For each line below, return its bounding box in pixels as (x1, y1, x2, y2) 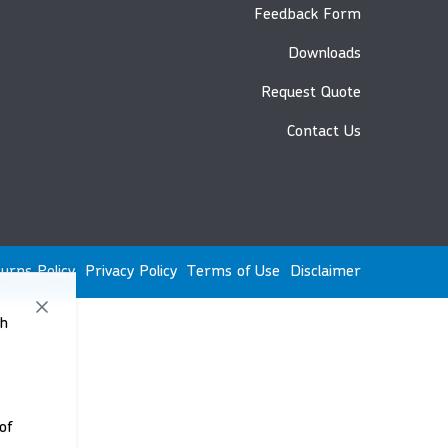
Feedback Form (254, 7, 361, 24)
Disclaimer (290, 264, 361, 281)
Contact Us (287, 124, 361, 141)
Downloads (288, 46, 361, 63)
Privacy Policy (85, 264, 177, 281)
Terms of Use (187, 264, 280, 281)
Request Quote (261, 85, 361, 102)
